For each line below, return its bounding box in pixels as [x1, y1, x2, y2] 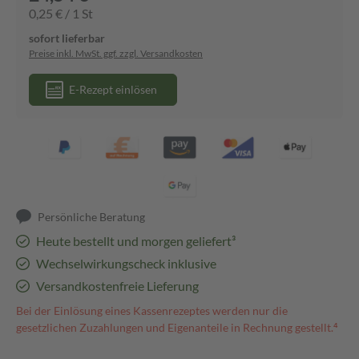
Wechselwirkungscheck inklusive [35, 256, 216, 271]
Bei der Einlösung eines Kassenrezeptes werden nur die [16, 304, 288, 317]
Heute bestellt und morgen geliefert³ [35, 233, 236, 248]
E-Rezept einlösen [69, 83, 157, 96]
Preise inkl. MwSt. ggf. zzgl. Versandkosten [29, 47, 203, 59]
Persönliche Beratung [38, 210, 146, 224]
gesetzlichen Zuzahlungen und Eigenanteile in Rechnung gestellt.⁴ [16, 321, 338, 334]
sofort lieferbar [29, 31, 105, 45]
